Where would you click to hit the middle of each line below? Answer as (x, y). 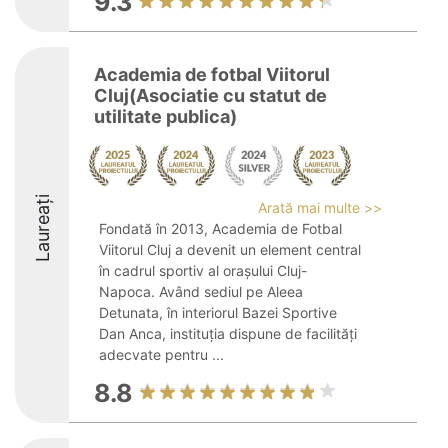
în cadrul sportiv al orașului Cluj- (203, 270)
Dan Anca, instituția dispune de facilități (228, 333)
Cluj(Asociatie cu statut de (210, 95)
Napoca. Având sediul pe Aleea (201, 291)
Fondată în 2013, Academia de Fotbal (220, 228)
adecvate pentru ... (161, 354)
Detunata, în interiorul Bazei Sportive (218, 312)
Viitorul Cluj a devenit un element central (230, 249)
